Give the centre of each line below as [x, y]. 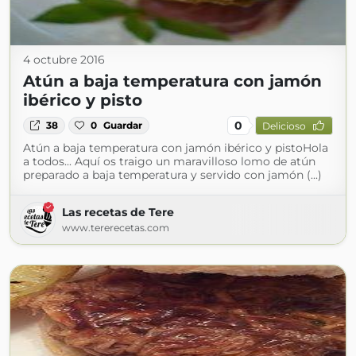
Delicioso [284, 126]
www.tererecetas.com [116, 228]
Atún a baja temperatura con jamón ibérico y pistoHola [176, 148]
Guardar [123, 125]
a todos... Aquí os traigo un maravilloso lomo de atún [169, 161]
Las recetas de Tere [118, 212]
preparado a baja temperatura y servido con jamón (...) [172, 175]
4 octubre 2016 [64, 60]
